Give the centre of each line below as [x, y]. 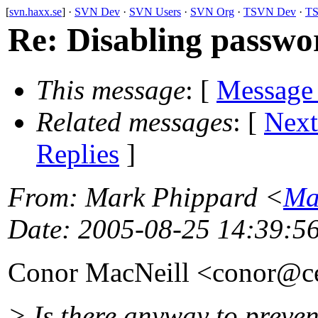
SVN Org [212, 12]
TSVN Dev [270, 12]
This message [111, 90]
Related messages [135, 122]
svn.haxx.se [35, 12]
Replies [78, 154]
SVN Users [155, 12]
